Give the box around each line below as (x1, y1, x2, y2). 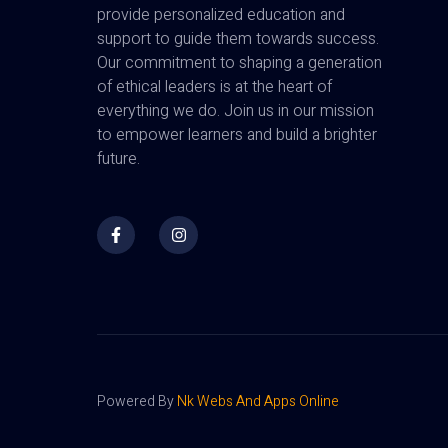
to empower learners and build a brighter (97, 123, 377, 148)
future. (97, 147, 140, 172)
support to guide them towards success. (97, 27, 379, 52)
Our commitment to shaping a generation (97, 51, 382, 76)
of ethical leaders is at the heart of (97, 75, 332, 100)
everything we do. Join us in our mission (97, 99, 374, 124)
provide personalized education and (97, 3, 345, 28)
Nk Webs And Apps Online (177, 390, 339, 412)
